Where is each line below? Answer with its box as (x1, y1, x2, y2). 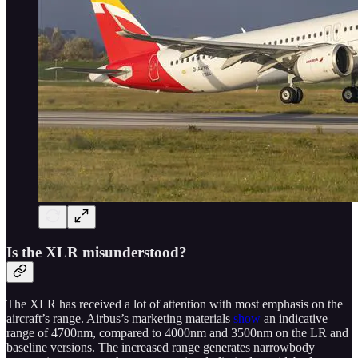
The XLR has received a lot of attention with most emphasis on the (6, 297, 343, 312)
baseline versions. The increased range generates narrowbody (6, 340, 315, 355)
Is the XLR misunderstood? (6, 243, 187, 261)
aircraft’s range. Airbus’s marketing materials (6, 312, 233, 326)
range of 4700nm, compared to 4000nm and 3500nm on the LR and (6, 326, 348, 340)
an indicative (261, 312, 328, 326)
